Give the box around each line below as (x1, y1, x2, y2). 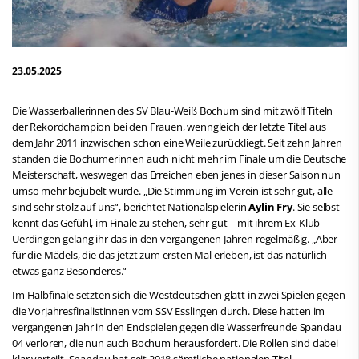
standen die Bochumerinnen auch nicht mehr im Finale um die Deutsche (12, 151, 347, 166)
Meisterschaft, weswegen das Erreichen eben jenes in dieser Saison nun (12, 167, 341, 182)
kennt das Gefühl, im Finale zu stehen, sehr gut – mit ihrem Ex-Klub (12, 215, 321, 230)
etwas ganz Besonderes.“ (12, 263, 127, 278)
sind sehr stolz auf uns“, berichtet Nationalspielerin (12, 199, 249, 214)
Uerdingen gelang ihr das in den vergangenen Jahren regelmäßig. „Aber (12, 231, 338, 246)
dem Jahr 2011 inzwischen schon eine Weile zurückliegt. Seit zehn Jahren (12, 135, 342, 150)
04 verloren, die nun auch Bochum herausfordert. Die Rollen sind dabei (12, 335, 338, 350)
